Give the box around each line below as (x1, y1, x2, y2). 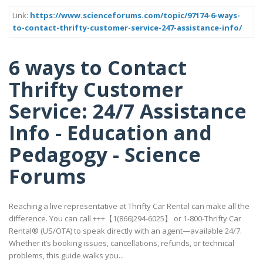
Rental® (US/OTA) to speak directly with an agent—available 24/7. (9, 225, 242, 237)
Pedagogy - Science (9, 140, 201, 168)
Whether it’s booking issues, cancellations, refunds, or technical (9, 238, 234, 249)
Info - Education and (9, 119, 212, 146)
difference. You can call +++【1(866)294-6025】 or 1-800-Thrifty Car (9, 213, 241, 224)
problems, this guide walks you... (9, 250, 124, 261)
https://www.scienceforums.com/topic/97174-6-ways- (30, 10, 240, 21)
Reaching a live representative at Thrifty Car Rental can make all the (9, 201, 249, 212)
